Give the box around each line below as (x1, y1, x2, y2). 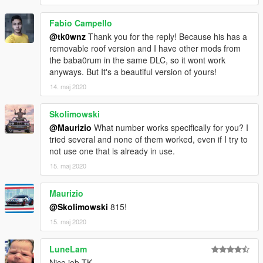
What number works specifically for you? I (92, 121, 248, 133)
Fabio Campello (49, 16, 112, 29)
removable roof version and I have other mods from (49, 42, 241, 54)
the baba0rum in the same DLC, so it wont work (49, 53, 225, 66)
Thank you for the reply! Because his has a (86, 30, 247, 42)
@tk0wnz (49, 30, 86, 42)
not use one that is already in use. (49, 144, 175, 157)
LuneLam (49, 242, 87, 255)
